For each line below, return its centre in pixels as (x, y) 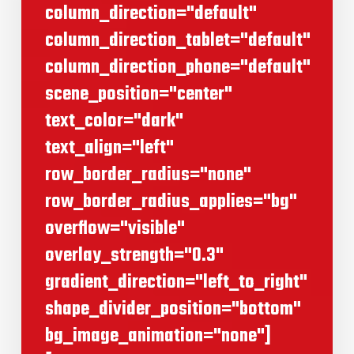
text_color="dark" (114, 122)
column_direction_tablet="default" (177, 41)
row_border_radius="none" (148, 175)
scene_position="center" (138, 95)
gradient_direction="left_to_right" (176, 283)
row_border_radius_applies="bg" (171, 202)
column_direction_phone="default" (177, 68)
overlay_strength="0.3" (134, 256)
